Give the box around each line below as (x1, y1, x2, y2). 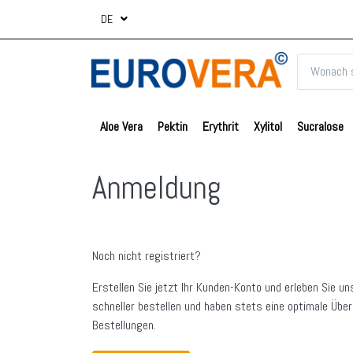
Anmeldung (92, 168, 221, 209)
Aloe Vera (99, 118, 143, 136)
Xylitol (254, 118, 283, 136)
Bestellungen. (92, 317, 156, 334)
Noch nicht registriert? (92, 247, 201, 265)
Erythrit (202, 118, 239, 136)
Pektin (157, 118, 188, 136)
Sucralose (297, 118, 344, 136)
